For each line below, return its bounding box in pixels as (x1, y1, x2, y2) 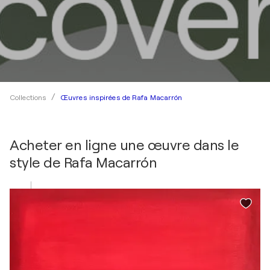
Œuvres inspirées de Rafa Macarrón (60, 93, 183, 102)
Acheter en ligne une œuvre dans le (10, 137, 239, 154)
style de (10, 154, 64, 171)
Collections (10, 93, 47, 102)
